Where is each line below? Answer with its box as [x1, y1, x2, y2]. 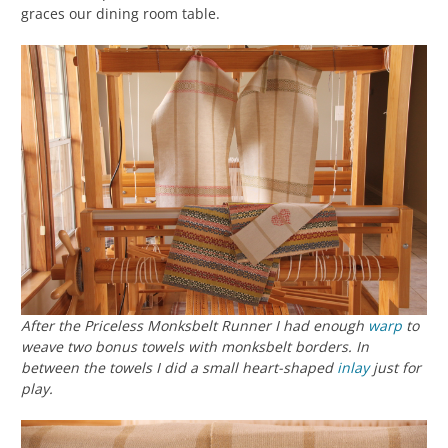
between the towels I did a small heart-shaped [21, 358, 337, 378]
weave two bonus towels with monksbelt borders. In [21, 337, 369, 357]
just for [369, 358, 421, 378]
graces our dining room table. [21, 3, 220, 23]
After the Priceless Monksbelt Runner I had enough [21, 316, 368, 336]
